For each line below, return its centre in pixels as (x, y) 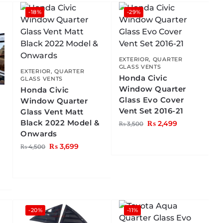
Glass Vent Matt (52, 112)
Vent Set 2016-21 (151, 111)
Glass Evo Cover (151, 100)
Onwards (39, 134)
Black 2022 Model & (60, 123)
